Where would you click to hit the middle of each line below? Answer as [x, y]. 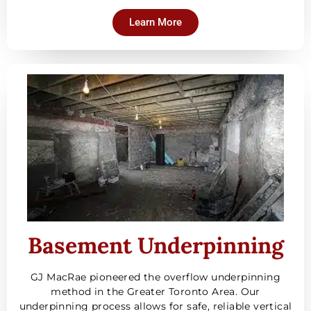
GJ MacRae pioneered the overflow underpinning [155, 277]
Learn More [155, 23]
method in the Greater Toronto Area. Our [155, 292]
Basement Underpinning [155, 246]
